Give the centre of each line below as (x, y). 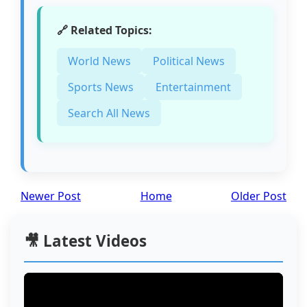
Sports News (101, 87)
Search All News (109, 113)
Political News (189, 61)
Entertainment (194, 87)
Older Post (259, 196)
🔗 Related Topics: (105, 30)
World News (100, 61)
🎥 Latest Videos (85, 241)
